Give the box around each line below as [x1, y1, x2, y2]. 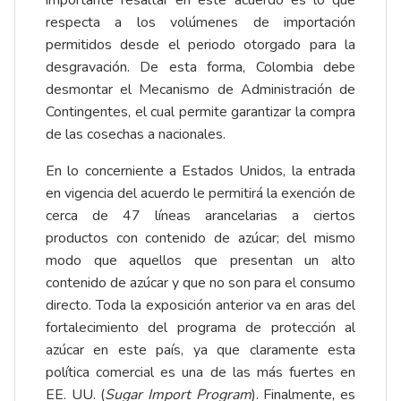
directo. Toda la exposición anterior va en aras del [46, 295, 355, 316]
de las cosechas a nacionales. [46, 124, 226, 145]
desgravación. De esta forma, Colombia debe [46, 57, 355, 78]
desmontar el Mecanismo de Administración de [46, 80, 355, 100]
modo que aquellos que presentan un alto [46, 251, 355, 271]
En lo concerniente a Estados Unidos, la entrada [46, 161, 355, 182]
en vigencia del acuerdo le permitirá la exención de [46, 183, 355, 204]
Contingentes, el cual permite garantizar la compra [46, 102, 355, 123]
